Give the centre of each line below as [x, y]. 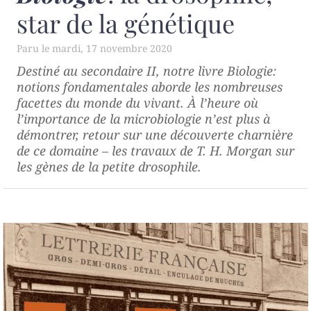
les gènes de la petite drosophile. [109, 166]
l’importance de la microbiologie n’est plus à [143, 118]
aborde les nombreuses [215, 86]
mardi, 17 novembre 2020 [112, 48]
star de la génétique [126, 23]
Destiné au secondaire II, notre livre [122, 70]
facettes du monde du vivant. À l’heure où [137, 102]
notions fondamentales [82, 86]
